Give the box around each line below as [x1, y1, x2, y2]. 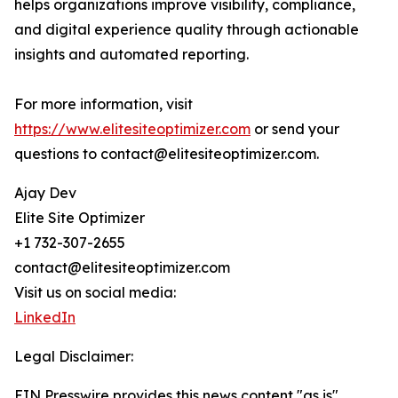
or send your [251, 120, 339, 139]
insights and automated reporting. [14, 45, 249, 64]
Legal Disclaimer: [14, 347, 133, 366]
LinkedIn [14, 308, 76, 327]
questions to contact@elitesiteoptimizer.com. [14, 145, 319, 163]
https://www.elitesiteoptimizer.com [14, 120, 251, 139]
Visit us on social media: [14, 283, 176, 302]
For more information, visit [14, 95, 193, 114]
